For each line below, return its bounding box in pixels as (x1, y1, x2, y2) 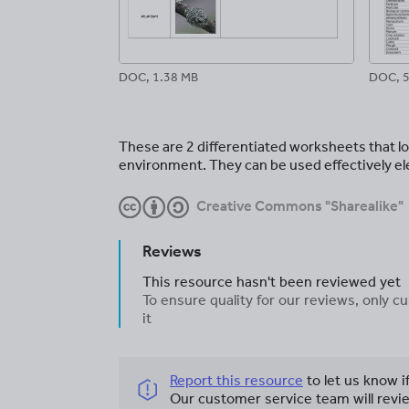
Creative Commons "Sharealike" (196, 197, 404, 215)
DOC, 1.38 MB (119, 69, 198, 85)
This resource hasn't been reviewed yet (142, 273, 401, 291)
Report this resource (170, 372, 303, 390)
